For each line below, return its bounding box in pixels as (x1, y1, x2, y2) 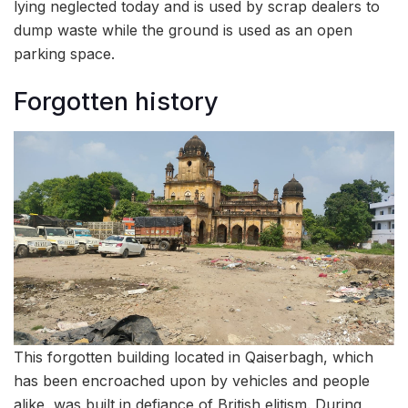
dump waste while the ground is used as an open (14, 20, 352, 39)
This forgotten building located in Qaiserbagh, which (14, 348, 373, 367)
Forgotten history (14, 87, 219, 117)
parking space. (14, 44, 115, 63)
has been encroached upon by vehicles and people (14, 372, 370, 391)
